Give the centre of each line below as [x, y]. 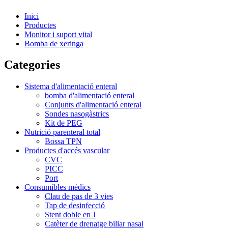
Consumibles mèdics [58, 187]
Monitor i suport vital [58, 34]
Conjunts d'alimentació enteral [93, 105]
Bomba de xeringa [54, 43]
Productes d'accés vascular [67, 151]
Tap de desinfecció [75, 206]
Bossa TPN [63, 141]
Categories [32, 65]
